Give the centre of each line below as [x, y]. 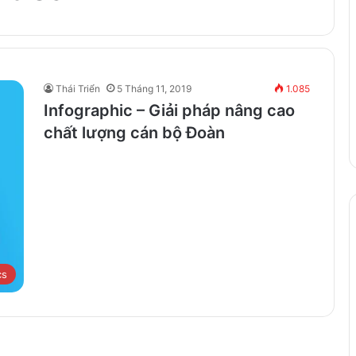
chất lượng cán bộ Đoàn [134, 132]
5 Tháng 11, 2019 [154, 88]
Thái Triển [78, 88]
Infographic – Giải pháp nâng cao [169, 110]
